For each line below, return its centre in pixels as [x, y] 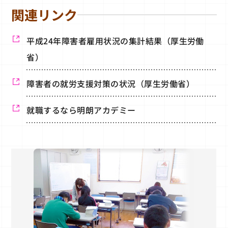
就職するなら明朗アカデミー [81, 110]
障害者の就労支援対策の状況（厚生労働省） [111, 84]
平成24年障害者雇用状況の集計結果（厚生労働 [115, 41]
